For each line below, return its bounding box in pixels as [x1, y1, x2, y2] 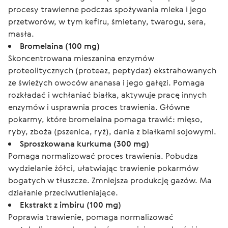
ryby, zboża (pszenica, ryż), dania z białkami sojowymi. [8, 126, 216, 137]
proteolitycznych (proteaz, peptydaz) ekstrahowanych [8, 65, 216, 76]
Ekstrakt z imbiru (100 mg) [20, 199, 121, 210]
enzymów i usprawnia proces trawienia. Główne [8, 101, 190, 112]
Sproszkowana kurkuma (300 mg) [20, 138, 149, 149]
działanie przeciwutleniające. [8, 187, 118, 198]
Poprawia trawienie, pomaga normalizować [8, 211, 174, 222]
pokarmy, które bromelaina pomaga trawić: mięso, [8, 113, 203, 125]
